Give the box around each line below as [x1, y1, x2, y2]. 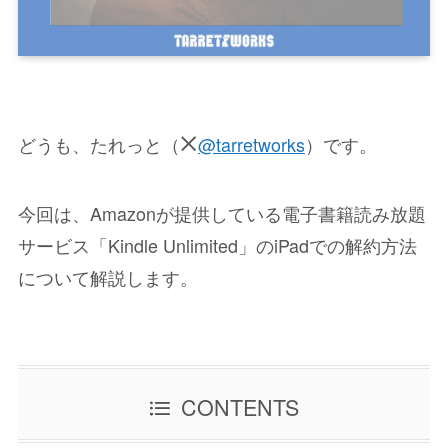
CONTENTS [181, 390, 300, 422]
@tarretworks [197, 131, 305, 158]
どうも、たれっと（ [17, 131, 180, 158]
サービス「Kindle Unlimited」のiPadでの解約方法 [17, 231, 417, 258]
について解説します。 [17, 263, 198, 290]
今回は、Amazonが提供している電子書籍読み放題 [17, 199, 426, 226]
